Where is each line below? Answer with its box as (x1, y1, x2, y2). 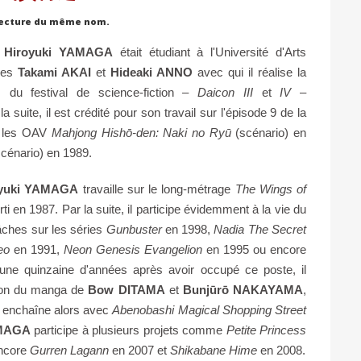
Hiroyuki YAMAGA (4, 45, 113, 60)
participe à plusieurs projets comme (30, 323, 226, 338)
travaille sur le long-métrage (78, 182, 235, 197)
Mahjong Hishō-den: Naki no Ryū (51, 126, 231, 140)
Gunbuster (106, 222, 162, 237)
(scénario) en (230, 126, 307, 140)
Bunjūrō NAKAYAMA (182, 283, 304, 297)
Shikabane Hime (169, 343, 257, 358)
